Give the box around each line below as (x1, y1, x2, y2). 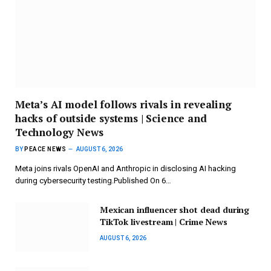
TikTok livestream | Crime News (100, 215, 227, 227)
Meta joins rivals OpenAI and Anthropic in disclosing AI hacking (15, 163, 236, 173)
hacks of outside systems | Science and (15, 111, 207, 125)
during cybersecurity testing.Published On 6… (15, 175, 171, 185)
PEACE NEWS (24, 145, 66, 152)
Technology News (15, 125, 103, 139)
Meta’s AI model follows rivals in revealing (15, 97, 232, 111)
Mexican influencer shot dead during (100, 203, 250, 215)
